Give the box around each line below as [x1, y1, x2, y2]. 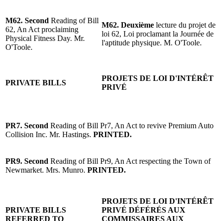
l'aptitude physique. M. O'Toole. [102, 38, 202, 47]
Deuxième [121, 20, 154, 29]
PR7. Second [5, 121, 48, 130]
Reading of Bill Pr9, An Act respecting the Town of [48, 156, 211, 165]
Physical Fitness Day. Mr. [5, 34, 85, 42]
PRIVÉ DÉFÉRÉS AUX [102, 205, 185, 214]
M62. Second [5, 16, 49, 25]
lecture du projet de [154, 20, 216, 29]
